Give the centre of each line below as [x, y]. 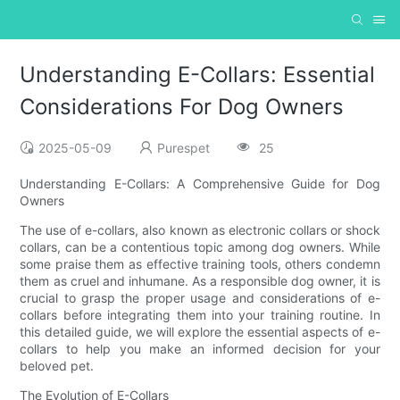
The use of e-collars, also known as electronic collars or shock [200, 230]
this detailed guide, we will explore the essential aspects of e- [200, 332]
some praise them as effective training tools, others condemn [200, 264]
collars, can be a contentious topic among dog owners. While [200, 247]
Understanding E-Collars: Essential [198, 75]
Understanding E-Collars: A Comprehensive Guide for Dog [200, 184]
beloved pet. [57, 366]
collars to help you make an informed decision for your [200, 349]
